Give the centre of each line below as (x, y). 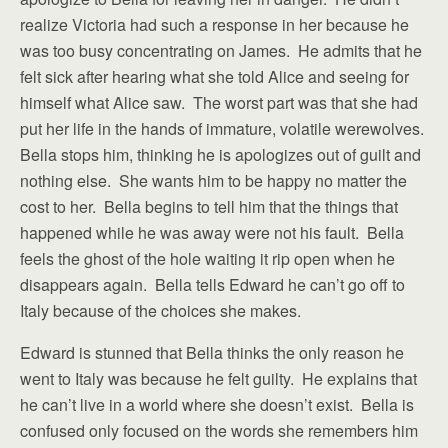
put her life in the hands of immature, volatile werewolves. (224, 128)
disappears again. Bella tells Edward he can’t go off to (212, 284)
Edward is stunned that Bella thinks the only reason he (212, 352)
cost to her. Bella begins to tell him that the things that (209, 206)
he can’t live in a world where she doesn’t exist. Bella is (217, 404)
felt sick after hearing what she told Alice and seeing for (214, 76)
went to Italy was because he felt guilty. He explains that (218, 378)
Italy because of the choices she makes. (164, 310)
